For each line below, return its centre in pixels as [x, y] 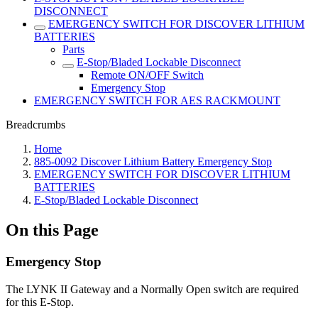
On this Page [52, 230]
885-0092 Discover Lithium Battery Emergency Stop [153, 161]
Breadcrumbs [35, 125]
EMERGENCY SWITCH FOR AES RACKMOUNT [157, 100]
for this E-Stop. [40, 302]
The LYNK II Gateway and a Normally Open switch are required [152, 289]
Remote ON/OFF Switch [147, 75]
